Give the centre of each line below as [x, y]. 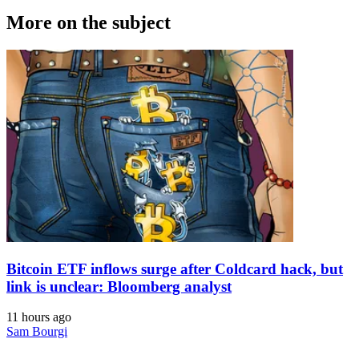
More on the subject [89, 23]
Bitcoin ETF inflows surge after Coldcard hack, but [175, 268]
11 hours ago [39, 317]
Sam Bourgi [37, 332]
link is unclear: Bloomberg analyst [119, 286]
